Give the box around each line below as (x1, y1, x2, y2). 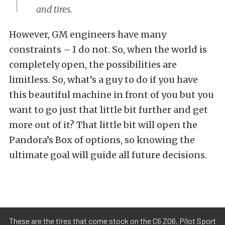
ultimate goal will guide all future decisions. (9, 149, 207, 161)
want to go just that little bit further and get (9, 104, 208, 116)
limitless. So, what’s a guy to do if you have (9, 74, 198, 86)
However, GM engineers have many (9, 29, 166, 41)
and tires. (36, 4, 72, 16)
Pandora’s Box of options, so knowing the (9, 134, 195, 146)
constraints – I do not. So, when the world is (9, 44, 207, 56)
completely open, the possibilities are (9, 59, 177, 71)
